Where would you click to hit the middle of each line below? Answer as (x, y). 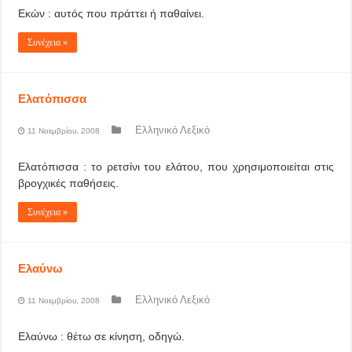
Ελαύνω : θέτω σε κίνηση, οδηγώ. (102, 336)
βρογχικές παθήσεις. (69, 183)
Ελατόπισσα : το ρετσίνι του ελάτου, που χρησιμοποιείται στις (176, 167)
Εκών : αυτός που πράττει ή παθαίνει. (112, 13)
